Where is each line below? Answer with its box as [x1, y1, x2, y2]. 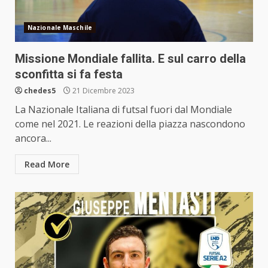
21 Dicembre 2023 [71, 85, 135, 96]
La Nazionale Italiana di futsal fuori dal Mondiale [15, 102, 232, 116]
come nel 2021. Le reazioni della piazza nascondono [15, 117, 245, 130]
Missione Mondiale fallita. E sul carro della [15, 51, 246, 66]
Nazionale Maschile [28, 23, 92, 32]
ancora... [15, 131, 51, 145]
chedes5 [24, 85, 56, 96]
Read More [25, 158, 69, 170]
